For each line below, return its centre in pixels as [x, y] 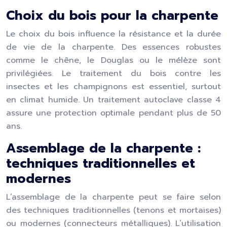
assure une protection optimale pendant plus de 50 [113, 113]
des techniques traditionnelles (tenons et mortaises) [113, 210]
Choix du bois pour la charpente [112, 16]
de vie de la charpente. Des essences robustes [113, 47]
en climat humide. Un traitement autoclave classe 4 [113, 100]
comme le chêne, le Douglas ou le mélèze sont [113, 60]
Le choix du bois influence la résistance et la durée [113, 34]
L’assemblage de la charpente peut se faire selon [113, 197]
